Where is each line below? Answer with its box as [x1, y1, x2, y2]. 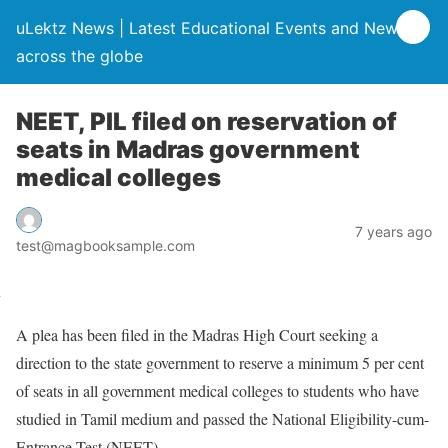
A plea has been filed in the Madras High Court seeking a [16, 323, 378, 345]
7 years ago [355, 222, 432, 240]
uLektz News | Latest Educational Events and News [16, 18, 406, 38]
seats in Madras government [16, 135, 360, 164]
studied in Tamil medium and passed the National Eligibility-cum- [16, 407, 429, 429]
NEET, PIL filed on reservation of [16, 107, 397, 136]
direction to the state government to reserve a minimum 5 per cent [16, 351, 424, 373]
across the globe [16, 46, 143, 66]
